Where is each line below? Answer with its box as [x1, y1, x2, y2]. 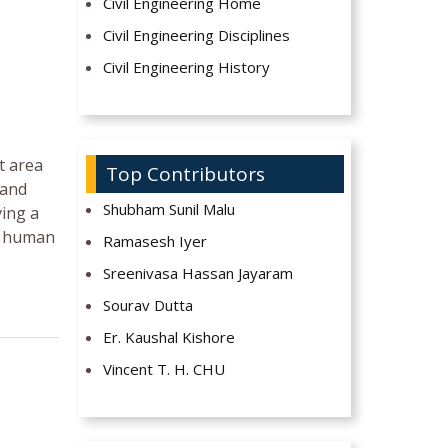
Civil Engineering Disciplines [103, 25, 291, 46]
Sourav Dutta [103, 295, 194, 316]
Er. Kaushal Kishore [103, 327, 236, 348]
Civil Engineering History [103, 57, 271, 78]
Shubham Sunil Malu [103, 199, 236, 220]
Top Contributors [105, 161, 265, 188]
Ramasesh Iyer [103, 231, 208, 252]
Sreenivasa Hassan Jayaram [103, 263, 294, 284]
